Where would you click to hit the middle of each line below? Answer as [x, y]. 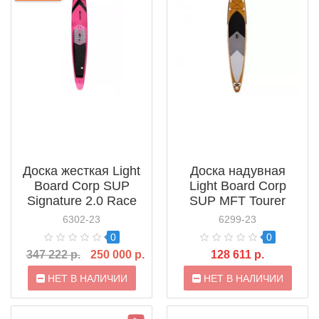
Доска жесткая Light [82, 171]
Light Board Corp [237, 186]
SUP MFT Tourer [237, 201]
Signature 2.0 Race [82, 201]
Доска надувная [237, 171]
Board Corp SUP [82, 186]
